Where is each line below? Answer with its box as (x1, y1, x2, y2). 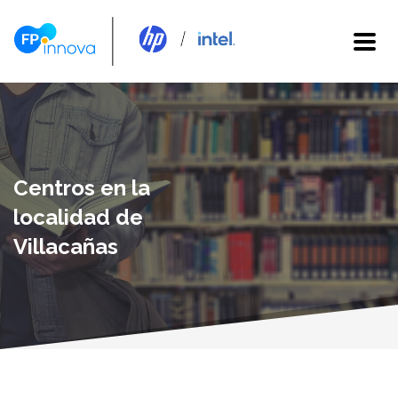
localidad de (13, 204, 143, 230)
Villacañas (13, 234, 118, 259)
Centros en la (13, 175, 150, 201)
